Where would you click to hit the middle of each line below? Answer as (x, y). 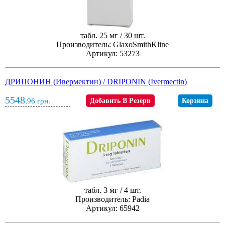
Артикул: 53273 (113, 53)
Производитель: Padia (113, 199)
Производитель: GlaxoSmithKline (113, 44)
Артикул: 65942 (113, 208)
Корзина (195, 101)
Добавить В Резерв (120, 101)
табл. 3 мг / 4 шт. (113, 190)
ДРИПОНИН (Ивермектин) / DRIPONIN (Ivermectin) (96, 82)
